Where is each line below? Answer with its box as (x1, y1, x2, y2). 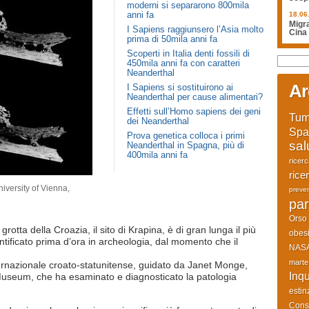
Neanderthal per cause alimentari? (127, 92, 263, 102)
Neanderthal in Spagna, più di (127, 140, 244, 150)
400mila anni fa (127, 150, 188, 160)
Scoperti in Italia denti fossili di (127, 48, 250, 59)
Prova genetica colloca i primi (127, 130, 245, 141)
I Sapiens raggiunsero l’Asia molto (127, 24, 263, 34)
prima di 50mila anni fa (127, 34, 217, 44)
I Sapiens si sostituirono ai (127, 82, 233, 92)
